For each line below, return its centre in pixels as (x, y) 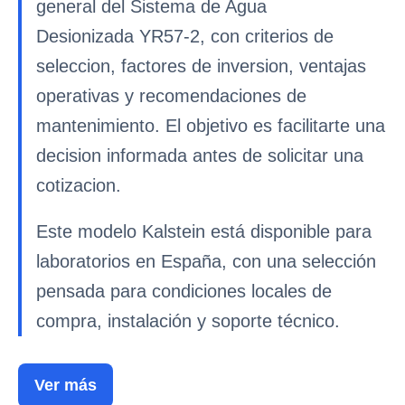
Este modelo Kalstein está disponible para (204, 231)
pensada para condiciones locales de (184, 291)
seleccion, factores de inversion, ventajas (201, 66)
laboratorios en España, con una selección (206, 261)
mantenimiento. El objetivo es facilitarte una (211, 126)
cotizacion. (79, 185)
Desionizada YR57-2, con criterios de (185, 36)
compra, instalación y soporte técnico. (188, 321)
